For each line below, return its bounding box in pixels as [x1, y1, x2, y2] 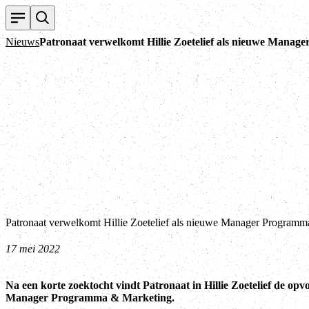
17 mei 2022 [6, 242, 60, 255]
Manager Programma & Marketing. [6, 291, 177, 303]
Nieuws [6, 36, 39, 48]
